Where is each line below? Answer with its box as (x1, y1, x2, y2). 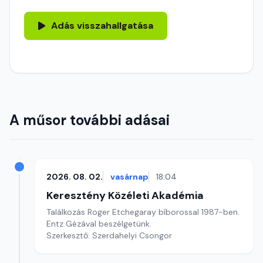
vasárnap (110, 171, 149, 182)
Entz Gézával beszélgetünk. (46, 218, 154, 229)
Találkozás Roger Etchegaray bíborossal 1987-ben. (46, 207, 240, 217)
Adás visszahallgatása (51, 19, 153, 32)
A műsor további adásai (9, 111, 170, 129)
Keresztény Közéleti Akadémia (46, 188, 204, 203)
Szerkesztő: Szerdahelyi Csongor (46, 230, 172, 241)
